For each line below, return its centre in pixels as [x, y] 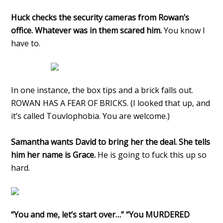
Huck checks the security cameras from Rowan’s [100, 17]
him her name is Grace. [55, 155]
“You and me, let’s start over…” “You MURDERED [101, 214]
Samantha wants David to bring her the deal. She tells [111, 142]
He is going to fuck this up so [152, 155]
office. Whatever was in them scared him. [88, 30]
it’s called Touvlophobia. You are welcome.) [91, 116]
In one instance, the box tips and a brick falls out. [102, 90]
